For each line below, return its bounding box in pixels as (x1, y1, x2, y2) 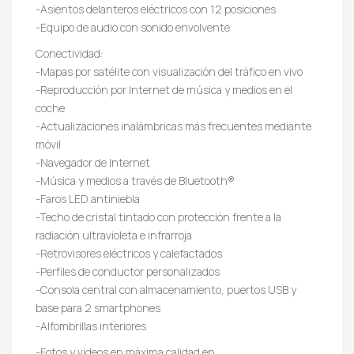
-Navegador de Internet (36, 154, 150, 170)
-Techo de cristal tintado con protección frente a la (36, 209, 281, 224)
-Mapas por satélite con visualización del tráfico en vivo (36, 63, 303, 79)
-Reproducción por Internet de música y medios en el (36, 81, 292, 97)
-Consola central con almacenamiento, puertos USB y (36, 281, 296, 297)
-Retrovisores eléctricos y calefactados (36, 245, 222, 261)
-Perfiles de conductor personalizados (36, 263, 220, 279)
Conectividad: (36, 45, 103, 61)
